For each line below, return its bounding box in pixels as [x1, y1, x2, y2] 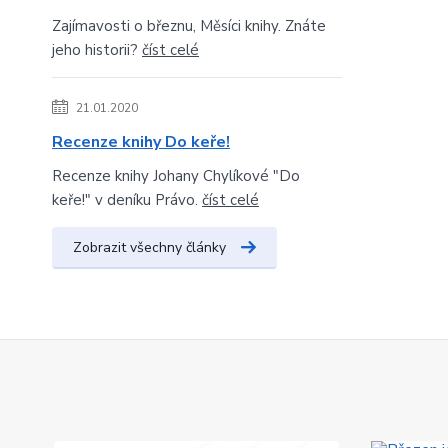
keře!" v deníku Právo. [52, 190, 202, 210]
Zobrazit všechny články [73, 238, 226, 257]
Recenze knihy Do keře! [52, 131, 230, 153]
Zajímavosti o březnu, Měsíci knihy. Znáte [52, 16, 326, 36]
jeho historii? [52, 40, 142, 60]
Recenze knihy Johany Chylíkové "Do [52, 166, 300, 186]
